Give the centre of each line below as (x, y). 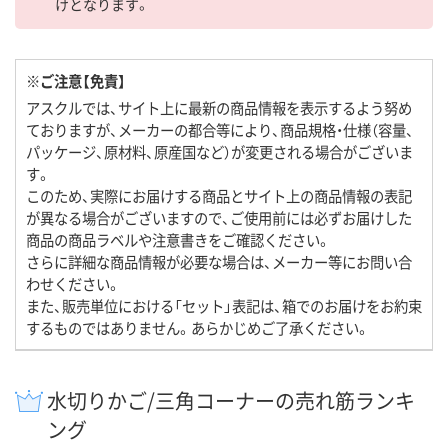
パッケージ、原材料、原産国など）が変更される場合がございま (219, 152)
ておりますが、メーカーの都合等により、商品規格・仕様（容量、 (220, 130)
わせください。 (73, 284)
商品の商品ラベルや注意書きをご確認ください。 (178, 240)
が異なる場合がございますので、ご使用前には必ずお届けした (219, 218)
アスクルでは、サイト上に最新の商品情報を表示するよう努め (219, 108)
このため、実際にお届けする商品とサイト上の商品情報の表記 (219, 196)
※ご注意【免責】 (76, 81)
